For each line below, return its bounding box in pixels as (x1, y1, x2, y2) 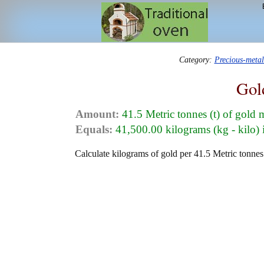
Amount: (75, 108, 119, 121)
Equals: (75, 123, 113, 136)
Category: (179, 55, 214, 65)
